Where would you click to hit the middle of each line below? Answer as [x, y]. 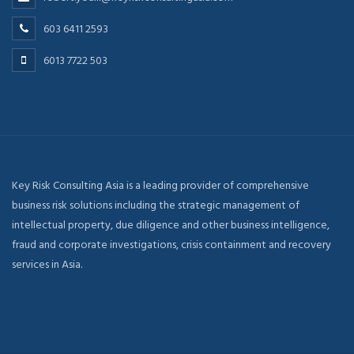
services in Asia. [47, 264]
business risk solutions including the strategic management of [156, 205]
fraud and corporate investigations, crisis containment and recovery [171, 245]
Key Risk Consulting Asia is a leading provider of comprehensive [160, 185]
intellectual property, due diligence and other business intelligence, [171, 225]
